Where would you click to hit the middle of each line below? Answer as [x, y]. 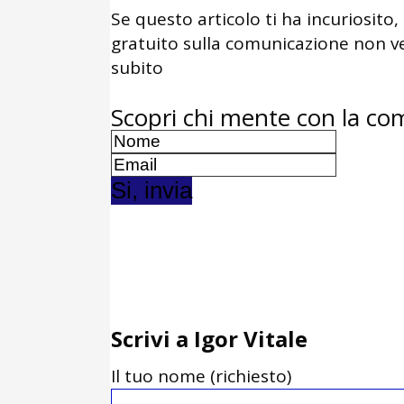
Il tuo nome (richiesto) [201, 376]
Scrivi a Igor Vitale [209, 339]
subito [137, 68]
